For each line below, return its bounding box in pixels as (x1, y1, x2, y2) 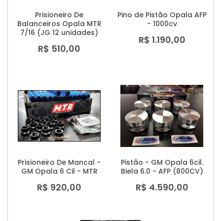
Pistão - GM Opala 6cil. (120, 157, 203, 168)
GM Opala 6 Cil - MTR (21, 166, 98, 177)
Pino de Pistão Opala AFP (117, 10, 207, 20)
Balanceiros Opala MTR (17, 19, 102, 29)
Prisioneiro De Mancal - (18, 157, 101, 168)
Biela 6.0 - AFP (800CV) (120, 166, 203, 177)
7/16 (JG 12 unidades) (20, 28, 98, 38)
